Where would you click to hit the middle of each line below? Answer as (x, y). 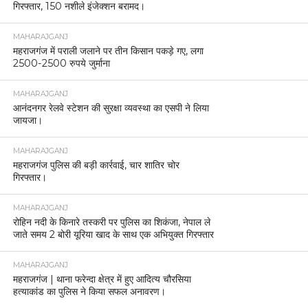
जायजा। (27, 121)
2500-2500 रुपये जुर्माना (61, 64)
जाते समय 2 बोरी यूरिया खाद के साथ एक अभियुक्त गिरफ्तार (113, 235)
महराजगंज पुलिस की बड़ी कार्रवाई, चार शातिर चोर (96, 165)
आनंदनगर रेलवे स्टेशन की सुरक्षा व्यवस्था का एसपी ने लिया (111, 108)
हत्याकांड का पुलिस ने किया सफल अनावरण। (89, 292)
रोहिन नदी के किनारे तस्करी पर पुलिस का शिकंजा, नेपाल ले (111, 222)
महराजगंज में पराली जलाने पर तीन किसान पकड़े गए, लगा (108, 51)
